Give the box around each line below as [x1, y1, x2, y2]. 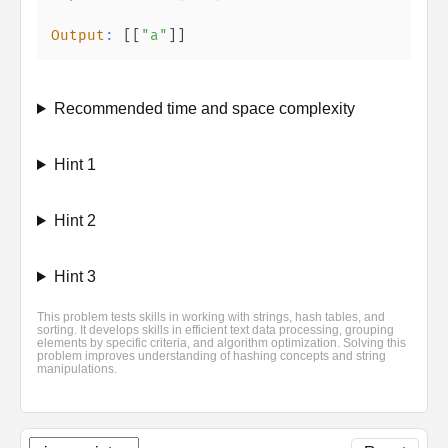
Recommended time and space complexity [53, 100, 355, 117]
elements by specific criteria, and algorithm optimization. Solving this [37, 336, 406, 350]
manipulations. [37, 362, 117, 376]
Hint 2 [53, 212, 96, 229]
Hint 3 [53, 268, 96, 285]
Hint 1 [53, 156, 96, 173]
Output [51, 27, 105, 44]
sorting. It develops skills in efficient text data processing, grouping [37, 323, 394, 337]
